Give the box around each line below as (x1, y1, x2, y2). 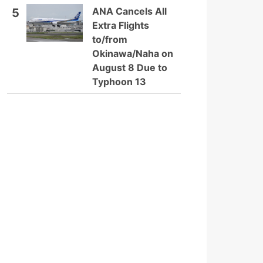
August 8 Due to (92, 62, 167, 73)
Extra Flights (92, 19, 149, 31)
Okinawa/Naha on (92, 48, 173, 59)
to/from (92, 33, 127, 45)
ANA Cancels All (92, 5, 167, 17)
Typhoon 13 (92, 76, 146, 87)
